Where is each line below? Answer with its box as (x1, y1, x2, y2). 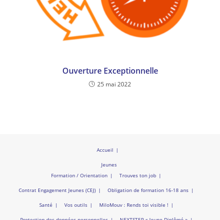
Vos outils (64, 201, 87, 208)
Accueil (96, 146, 113, 153)
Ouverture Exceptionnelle (62, 65, 158, 76)
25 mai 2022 (97, 80, 131, 88)
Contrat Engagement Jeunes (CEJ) (19, 186, 96, 193)
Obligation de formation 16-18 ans (108, 186, 189, 193)
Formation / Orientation (51, 171, 108, 179)
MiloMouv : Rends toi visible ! (99, 201, 168, 208)
